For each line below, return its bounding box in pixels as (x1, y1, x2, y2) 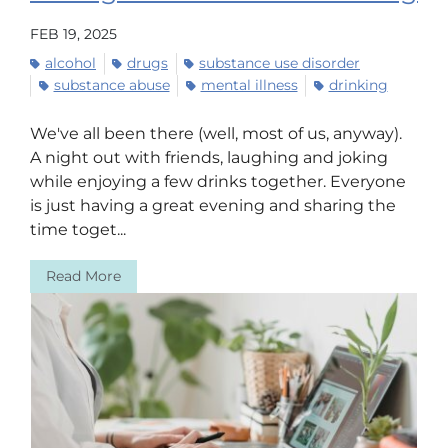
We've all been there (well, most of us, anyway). (30, 124, 402, 144)
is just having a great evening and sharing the (30, 196, 396, 216)
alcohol (45, 54, 96, 73)
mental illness (200, 76, 298, 95)
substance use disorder (199, 54, 360, 73)
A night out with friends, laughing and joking (30, 148, 388, 168)
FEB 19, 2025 (30, 24, 117, 43)
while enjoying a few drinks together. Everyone (30, 172, 406, 192)
